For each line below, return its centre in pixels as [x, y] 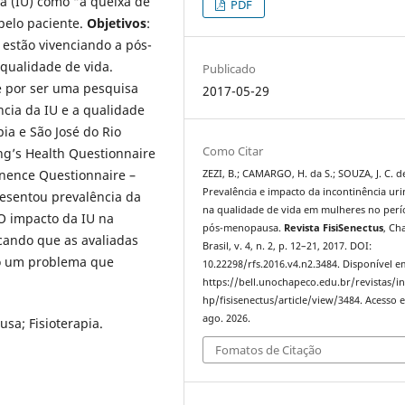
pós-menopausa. [244, 227]
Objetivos [117, 23]
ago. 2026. [227, 318]
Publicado [230, 68]
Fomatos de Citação [269, 350]
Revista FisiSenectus [334, 227]
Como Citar [233, 151]
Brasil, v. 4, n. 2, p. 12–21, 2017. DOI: [287, 245]
